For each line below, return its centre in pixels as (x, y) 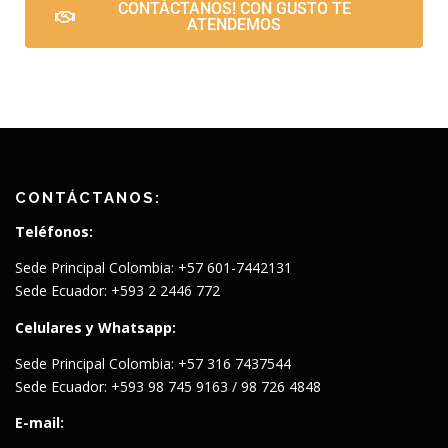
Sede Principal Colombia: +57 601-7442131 (153, 268)
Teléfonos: (54, 232)
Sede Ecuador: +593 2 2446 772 (117, 291)
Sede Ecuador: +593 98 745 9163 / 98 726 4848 (168, 386)
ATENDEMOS (234, 25)
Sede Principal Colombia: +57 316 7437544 (153, 363)
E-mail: (39, 422)
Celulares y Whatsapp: (95, 327)
